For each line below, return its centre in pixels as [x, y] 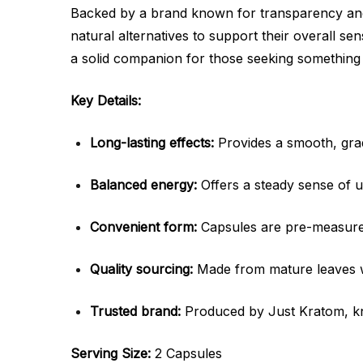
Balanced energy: [143, 185]
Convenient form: [143, 227]
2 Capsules [188, 353]
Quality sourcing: [141, 269]
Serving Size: [113, 353]
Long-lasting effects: [152, 143]
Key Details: [106, 100]
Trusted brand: [135, 311]
